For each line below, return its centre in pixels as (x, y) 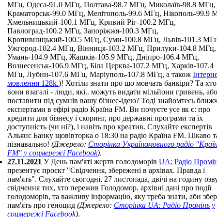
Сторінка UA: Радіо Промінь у (164, 205)
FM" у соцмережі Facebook (52, 153)
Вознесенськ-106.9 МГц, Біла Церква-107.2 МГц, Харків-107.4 (110, 66)
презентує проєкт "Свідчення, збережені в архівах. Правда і (106, 170)
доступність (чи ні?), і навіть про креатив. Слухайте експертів (110, 127)
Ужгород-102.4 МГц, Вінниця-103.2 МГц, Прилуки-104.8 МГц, (112, 48)
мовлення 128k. (33, 83)
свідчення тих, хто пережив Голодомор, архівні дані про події (109, 188)
